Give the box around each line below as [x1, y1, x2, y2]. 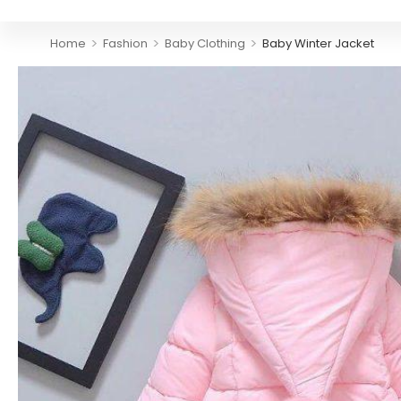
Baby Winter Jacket [261, 35, 374, 53]
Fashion [102, 35, 148, 53]
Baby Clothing [164, 35, 245, 53]
